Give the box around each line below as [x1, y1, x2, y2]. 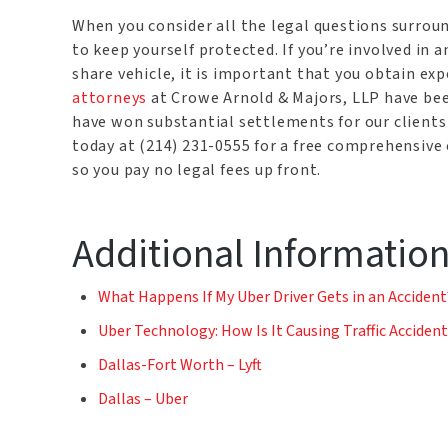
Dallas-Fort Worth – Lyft [98, 354, 263, 377]
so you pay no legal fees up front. [72, 159, 322, 182]
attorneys [72, 87, 148, 110]
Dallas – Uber [98, 388, 189, 411]
